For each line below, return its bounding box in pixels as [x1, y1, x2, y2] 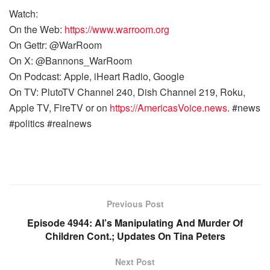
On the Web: [9, 22, 64, 36]
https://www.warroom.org [64, 22, 169, 36]
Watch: [9, 7, 38, 20]
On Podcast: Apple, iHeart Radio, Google [9, 69, 187, 83]
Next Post [115, 256, 155, 268]
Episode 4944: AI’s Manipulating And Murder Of [27, 216, 243, 230]
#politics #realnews [9, 116, 94, 130]
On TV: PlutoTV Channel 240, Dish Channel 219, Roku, [9, 85, 245, 99]
